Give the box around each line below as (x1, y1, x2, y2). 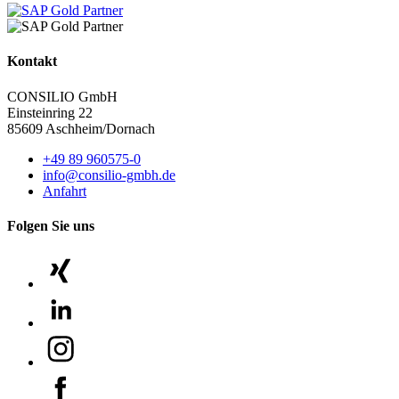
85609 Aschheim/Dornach (7, 120, 155, 136)
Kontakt (7, 53, 57, 69)
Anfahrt (43, 183, 86, 199)
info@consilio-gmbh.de (43, 167, 175, 183)
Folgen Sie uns (7, 218, 94, 234)
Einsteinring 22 (7, 104, 93, 120)
